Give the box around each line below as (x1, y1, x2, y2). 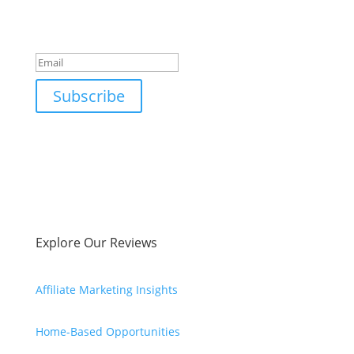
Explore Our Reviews (35, 234, 157, 252)
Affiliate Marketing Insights (35, 282, 178, 298)
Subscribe (52, 85, 125, 107)
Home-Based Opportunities (35, 324, 180, 340)
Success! (35, 21, 115, 50)
